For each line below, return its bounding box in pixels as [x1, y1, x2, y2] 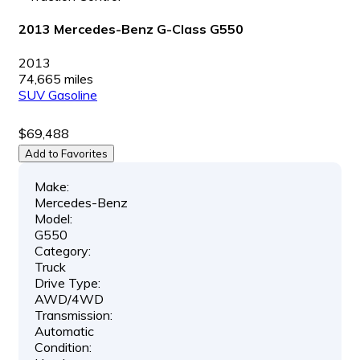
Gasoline [48, 86, 97, 103]
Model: [35, 210, 72, 227]
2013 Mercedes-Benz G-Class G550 [18, 21, 243, 38]
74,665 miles [18, 70, 93, 87]
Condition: [35, 338, 92, 355]
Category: [35, 242, 91, 259]
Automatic [35, 322, 94, 339]
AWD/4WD [35, 290, 104, 307]
